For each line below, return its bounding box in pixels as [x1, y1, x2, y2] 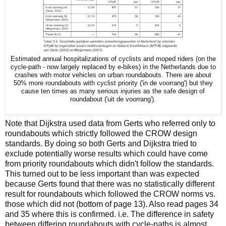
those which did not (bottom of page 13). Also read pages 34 [5, 200, 218, 209]
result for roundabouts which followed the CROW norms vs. [5, 190, 215, 199]
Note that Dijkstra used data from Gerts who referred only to [5, 119, 215, 128]
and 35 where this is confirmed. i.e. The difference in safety [5, 210, 214, 219]
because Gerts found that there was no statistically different [5, 180, 214, 189]
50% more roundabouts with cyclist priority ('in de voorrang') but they [13, 80, 213, 87]
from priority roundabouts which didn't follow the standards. [5, 159, 214, 168]
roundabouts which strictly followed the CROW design [5, 129, 197, 138]
